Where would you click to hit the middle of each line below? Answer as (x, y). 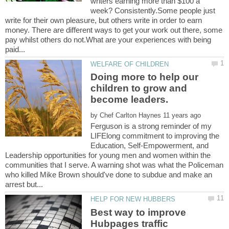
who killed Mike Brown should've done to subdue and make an (109, 175)
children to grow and (139, 88)
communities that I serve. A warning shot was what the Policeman (114, 165)
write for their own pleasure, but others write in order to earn (104, 20)
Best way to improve (139, 212)
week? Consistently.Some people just (153, 10)
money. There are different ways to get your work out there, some (114, 30)
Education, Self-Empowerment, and (150, 146)
